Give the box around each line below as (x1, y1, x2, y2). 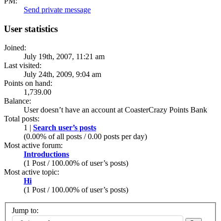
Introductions (24, 150, 69, 159)
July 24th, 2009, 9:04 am (24, 70, 101, 79)
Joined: (4, 43, 26, 52)
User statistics (4, 23, 58, 34)
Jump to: (12, 206, 38, 215)
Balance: (4, 97, 31, 106)
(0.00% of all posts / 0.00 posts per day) (24, 132, 147, 141)
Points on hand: (4, 79, 52, 88)
